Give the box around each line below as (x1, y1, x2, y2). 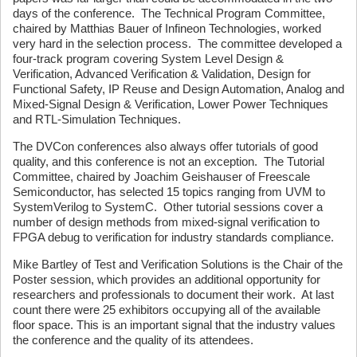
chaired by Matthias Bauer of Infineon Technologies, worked (13, 22, 321, 36)
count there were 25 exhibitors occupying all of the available (13, 303, 320, 317)
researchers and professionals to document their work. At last (13, 288, 334, 302)
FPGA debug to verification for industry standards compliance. (13, 230, 334, 245)
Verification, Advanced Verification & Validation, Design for (13, 67, 311, 81)
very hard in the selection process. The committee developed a (13, 37, 342, 51)
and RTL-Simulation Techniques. (13, 112, 181, 127)
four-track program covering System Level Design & (13, 52, 284, 66)
